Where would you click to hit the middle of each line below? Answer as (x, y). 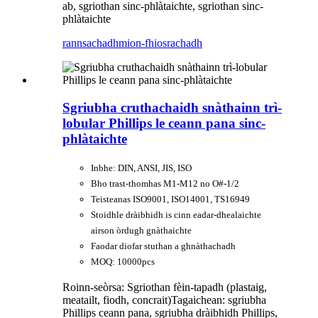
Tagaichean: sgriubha (219, 300)
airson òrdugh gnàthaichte (141, 230)
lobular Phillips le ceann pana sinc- (164, 123)
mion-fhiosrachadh (160, 43)
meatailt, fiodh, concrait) (117, 300)
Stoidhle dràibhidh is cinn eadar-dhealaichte (176, 214)
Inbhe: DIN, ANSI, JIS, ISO (141, 168)
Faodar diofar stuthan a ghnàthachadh (163, 246)
